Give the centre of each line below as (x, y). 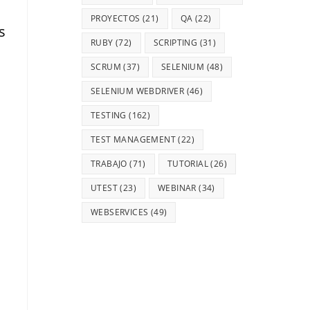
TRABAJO (109, 164)
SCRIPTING (175, 43)
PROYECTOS (116, 18)
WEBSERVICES (120, 212)
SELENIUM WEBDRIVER (138, 91)
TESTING (109, 115)
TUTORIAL (188, 164)
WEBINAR (177, 188)
